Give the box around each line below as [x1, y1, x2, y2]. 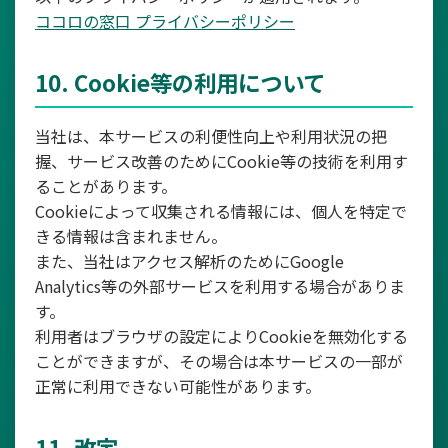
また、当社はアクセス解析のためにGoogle [35, 249, 344, 273]
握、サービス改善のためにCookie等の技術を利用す [35, 149, 408, 173]
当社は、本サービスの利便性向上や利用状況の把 [35, 124, 387, 148]
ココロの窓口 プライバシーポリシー [35, 9, 295, 33]
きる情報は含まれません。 [35, 224, 227, 248]
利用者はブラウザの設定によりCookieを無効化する [35, 324, 408, 348]
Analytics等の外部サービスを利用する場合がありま [35, 274, 405, 298]
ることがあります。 [35, 174, 177, 198]
